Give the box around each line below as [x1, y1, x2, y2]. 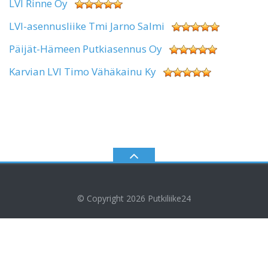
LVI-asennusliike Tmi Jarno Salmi [9, 19, 165, 33]
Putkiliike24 [148, 192, 191, 204]
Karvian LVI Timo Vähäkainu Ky [9, 64, 156, 78]
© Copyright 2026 [77, 192, 148, 204]
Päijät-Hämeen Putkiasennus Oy [9, 41, 162, 56]
